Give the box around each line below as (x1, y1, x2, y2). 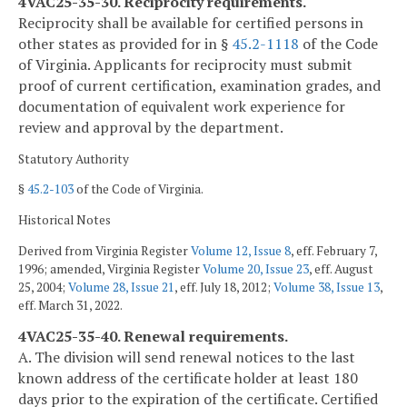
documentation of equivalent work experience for (18, 95, 345, 116)
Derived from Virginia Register (18, 242, 191, 259)
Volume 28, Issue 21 (68, 278, 174, 295)
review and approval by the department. (18, 116, 283, 137)
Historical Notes (18, 211, 111, 228)
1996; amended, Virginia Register (18, 260, 203, 277)
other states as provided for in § (18, 33, 232, 54)
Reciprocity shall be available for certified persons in (18, 12, 363, 33)
